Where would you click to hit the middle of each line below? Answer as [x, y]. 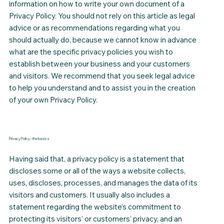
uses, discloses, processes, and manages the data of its [103, 182]
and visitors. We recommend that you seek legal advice [102, 76]
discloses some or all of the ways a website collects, [97, 170]
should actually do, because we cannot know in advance [102, 40]
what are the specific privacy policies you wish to [91, 52]
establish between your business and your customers [99, 64]
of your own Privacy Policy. [53, 100]
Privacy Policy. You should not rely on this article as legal [102, 16]
